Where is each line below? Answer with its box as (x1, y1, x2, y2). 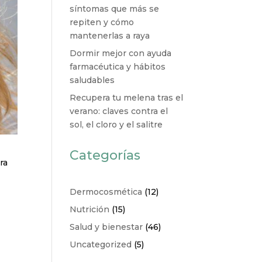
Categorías (70, 147, 141, 163)
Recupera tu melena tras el (70, 92, 184, 103)
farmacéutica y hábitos (70, 61, 166, 72)
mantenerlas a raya (70, 30, 150, 41)
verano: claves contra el (70, 106, 168, 116)
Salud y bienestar (70, 222, 143, 232)
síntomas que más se (70, 4, 160, 14)
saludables (70, 75, 115, 85)
